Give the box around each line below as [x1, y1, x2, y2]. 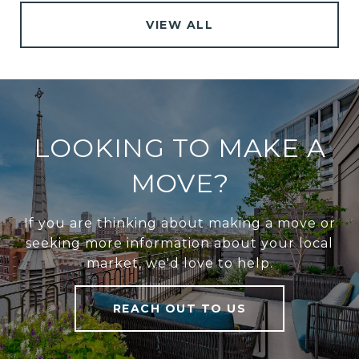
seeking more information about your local [26, 236, 333, 252]
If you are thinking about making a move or [23, 216, 336, 232]
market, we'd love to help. [86, 256, 273, 272]
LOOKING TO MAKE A [33, 132, 326, 164]
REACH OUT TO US [112, 301, 247, 317]
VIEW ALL [146, 18, 213, 33]
